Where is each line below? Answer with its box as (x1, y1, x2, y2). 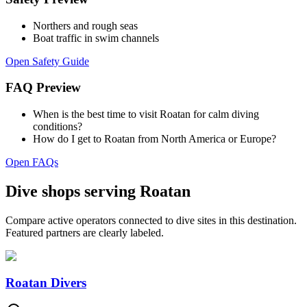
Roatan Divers (5, 275, 86, 290)
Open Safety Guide (5, 55, 89, 67)
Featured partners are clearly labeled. (5, 226, 164, 238)
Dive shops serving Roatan (5, 182, 191, 200)
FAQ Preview (5, 80, 81, 95)
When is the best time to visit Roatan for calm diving (33, 108, 259, 120)
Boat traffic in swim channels (33, 32, 159, 44)
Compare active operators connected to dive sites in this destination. (5, 214, 297, 226)
